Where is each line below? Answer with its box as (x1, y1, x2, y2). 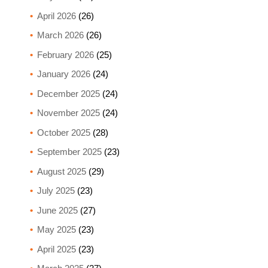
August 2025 (36, 166, 86, 176)
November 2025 (36, 108, 100, 118)
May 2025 (36, 224, 76, 235)
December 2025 (36, 88, 100, 99)
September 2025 (36, 147, 102, 157)
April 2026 (36, 10, 76, 21)
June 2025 (36, 205, 78, 215)
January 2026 (36, 69, 90, 80)
